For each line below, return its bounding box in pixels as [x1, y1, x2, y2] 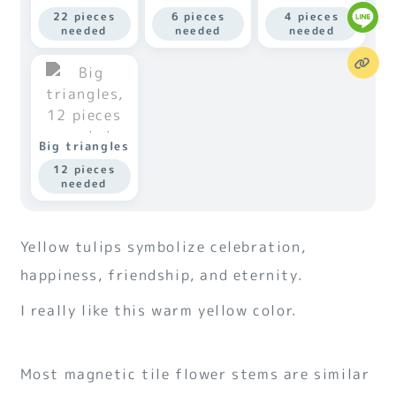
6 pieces [171, 8, 225, 24]
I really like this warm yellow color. [19, 300, 298, 320]
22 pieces [52, 8, 116, 24]
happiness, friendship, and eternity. [19, 264, 304, 285]
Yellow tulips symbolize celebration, [19, 236, 307, 256]
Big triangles [38, 138, 130, 155]
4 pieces [285, 8, 339, 24]
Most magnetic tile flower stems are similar [19, 363, 370, 384]
